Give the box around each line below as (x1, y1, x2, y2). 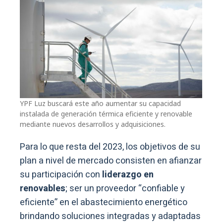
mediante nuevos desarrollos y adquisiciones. (20, 119, 166, 129)
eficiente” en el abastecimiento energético (20, 195, 187, 209)
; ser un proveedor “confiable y (65, 181, 185, 195)
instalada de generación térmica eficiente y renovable (20, 109, 192, 118)
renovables (20, 181, 65, 195)
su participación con (20, 167, 102, 181)
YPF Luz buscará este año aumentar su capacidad (20, 98, 181, 108)
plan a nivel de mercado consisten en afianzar (20, 154, 202, 167)
